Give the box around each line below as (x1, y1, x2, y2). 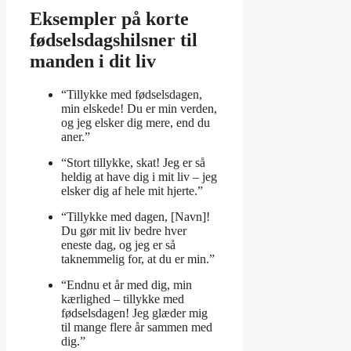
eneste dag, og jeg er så (61, 238, 175, 252)
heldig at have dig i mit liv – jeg (61, 170, 217, 184)
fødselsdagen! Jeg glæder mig (61, 306, 208, 320)
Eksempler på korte (30, 9, 189, 30)
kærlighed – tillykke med (61, 292, 184, 306)
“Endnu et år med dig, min (61, 278, 192, 292)
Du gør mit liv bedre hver (61, 224, 186, 238)
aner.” (61, 130, 90, 144)
